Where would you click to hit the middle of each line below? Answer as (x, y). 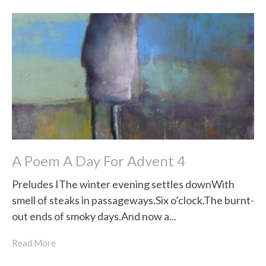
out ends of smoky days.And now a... (94, 216)
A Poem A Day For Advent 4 (99, 160)
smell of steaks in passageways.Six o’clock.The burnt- (133, 200)
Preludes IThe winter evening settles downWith (123, 184)
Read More (34, 243)
